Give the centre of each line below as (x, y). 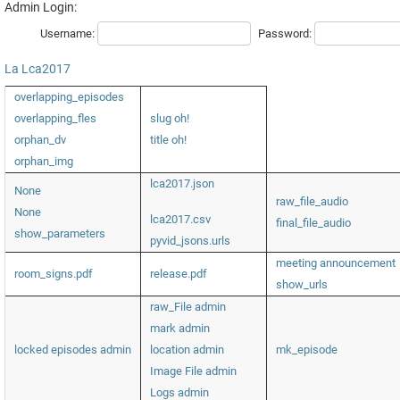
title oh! (168, 140)
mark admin (180, 329)
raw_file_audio (312, 202)
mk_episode (307, 350)
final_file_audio (313, 223)
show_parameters (60, 234)
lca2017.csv (180, 220)
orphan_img (44, 162)
